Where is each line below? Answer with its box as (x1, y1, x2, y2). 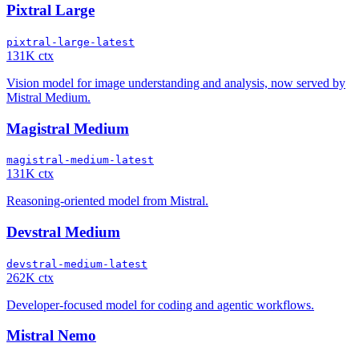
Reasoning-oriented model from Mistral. (6, 194, 208, 208)
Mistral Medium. (6, 90, 91, 104)
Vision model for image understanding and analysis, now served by (6, 75, 345, 90)
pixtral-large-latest (6, 35, 135, 48)
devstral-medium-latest (6, 257, 147, 270)
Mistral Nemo (6, 327, 96, 345)
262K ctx (6, 270, 54, 284)
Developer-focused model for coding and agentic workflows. (6, 297, 314, 312)
